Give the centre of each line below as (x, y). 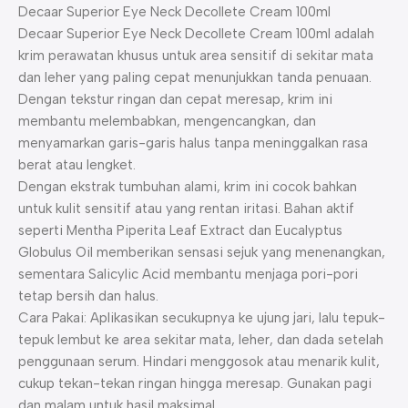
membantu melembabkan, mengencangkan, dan (167, 122)
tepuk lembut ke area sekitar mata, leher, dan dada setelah (201, 340)
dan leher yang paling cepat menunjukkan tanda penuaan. (195, 78)
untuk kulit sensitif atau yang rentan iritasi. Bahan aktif (186, 209)
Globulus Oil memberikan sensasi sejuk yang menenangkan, (202, 253)
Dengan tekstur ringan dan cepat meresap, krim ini (175, 100)
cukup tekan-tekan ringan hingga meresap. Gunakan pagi (195, 384)
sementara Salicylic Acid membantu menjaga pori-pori (188, 275)
